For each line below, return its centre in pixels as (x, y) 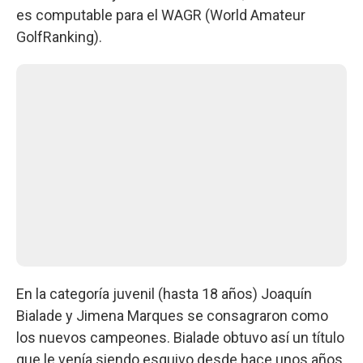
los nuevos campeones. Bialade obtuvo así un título (180, 338)
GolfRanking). (59, 37)
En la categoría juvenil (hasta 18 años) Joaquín (164, 294)
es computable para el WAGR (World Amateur (161, 15)
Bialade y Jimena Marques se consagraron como (172, 316)
